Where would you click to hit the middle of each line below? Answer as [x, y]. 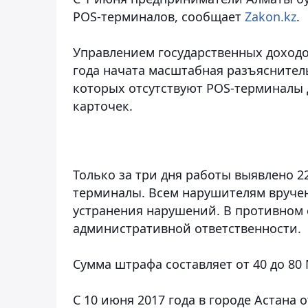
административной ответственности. [187, 228]
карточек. [103, 106]
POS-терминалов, [127, 16]
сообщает [213, 16]
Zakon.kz [271, 16]
